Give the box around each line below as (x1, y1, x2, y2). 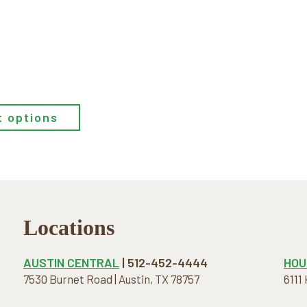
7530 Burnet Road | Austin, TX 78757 (23, 271, 199, 286)
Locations (23, 214, 114, 240)
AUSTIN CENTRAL (23, 254, 119, 270)
